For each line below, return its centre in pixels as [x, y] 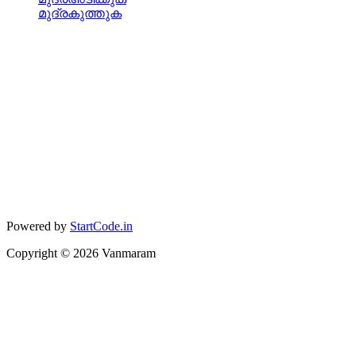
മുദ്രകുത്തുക [80, 13]
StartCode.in [101, 226]
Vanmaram [127, 253]
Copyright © [40, 253]
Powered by [37, 226]
